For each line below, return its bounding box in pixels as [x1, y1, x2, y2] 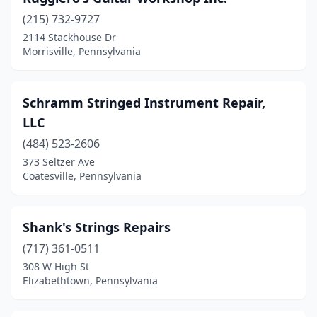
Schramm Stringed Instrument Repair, [23, 94, 265, 111]
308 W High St [23, 260, 89, 273]
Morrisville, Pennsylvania [23, 45, 141, 58]
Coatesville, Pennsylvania [23, 169, 142, 183]
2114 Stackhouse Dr [23, 30, 116, 44]
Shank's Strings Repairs [23, 219, 171, 236]
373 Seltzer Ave [23, 155, 95, 168]
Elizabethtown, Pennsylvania [23, 274, 158, 287]
